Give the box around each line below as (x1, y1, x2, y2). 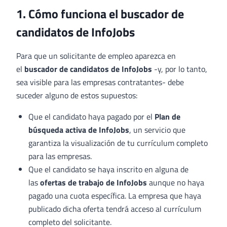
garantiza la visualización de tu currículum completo (28, 137, 208, 149)
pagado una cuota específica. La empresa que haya (28, 190, 201, 202)
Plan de (155, 110, 180, 123)
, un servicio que (129, 124, 185, 136)
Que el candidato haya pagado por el (28, 110, 155, 123)
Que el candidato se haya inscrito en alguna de (28, 163, 188, 176)
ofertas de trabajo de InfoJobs (40, 176, 147, 189)
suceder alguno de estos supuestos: (16, 89, 137, 102)
